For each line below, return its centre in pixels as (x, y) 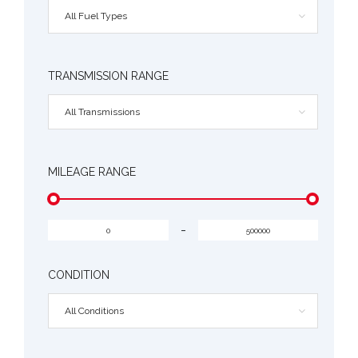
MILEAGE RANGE (92, 172)
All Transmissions (102, 112)
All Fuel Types (96, 16)
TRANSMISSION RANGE (108, 76)
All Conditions (94, 311)
